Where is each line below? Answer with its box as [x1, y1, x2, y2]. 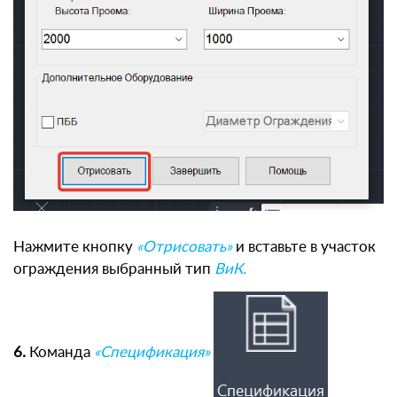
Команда [29, 344, 94, 360]
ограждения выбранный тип [13, 261, 214, 276]
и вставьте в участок [236, 238, 376, 254]
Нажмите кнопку [13, 238, 136, 254]
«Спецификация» [94, 344, 210, 360]
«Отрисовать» [136, 238, 232, 254]
